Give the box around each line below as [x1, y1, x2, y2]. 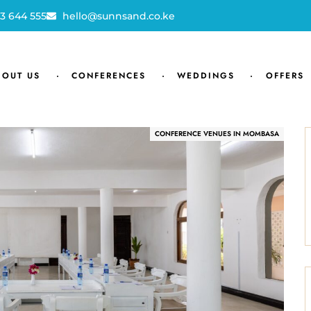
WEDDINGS [176, 69, 235, 82]
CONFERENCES [72, 69, 146, 82]
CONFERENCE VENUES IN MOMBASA [155, 128, 279, 139]
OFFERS [265, 69, 304, 82]
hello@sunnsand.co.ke [62, 9, 175, 22]
